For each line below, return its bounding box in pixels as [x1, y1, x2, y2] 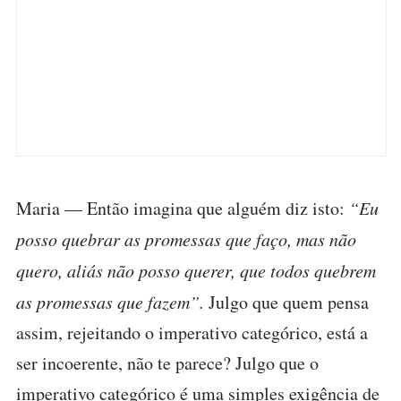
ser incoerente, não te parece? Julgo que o [16, 351, 319, 375]
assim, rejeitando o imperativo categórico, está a [16, 320, 368, 345]
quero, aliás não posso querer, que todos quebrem [16, 259, 376, 282]
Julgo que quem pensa [204, 290, 369, 314]
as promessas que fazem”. [16, 290, 204, 313]
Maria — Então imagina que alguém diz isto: [16, 196, 349, 220]
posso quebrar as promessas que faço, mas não [16, 227, 356, 251]
